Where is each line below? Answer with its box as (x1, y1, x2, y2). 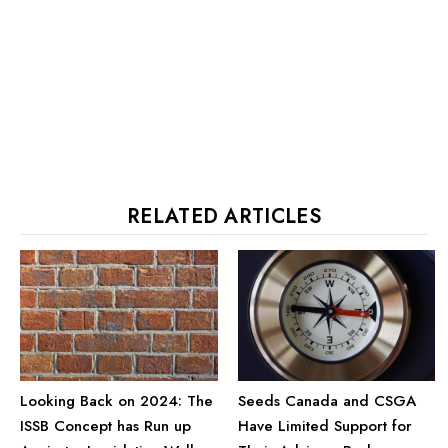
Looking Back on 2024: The (20, 390, 213, 413)
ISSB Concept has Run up (20, 415, 191, 438)
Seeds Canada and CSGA (237, 390, 416, 413)
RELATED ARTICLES (127, 201, 321, 231)
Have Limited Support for (237, 415, 412, 438)
